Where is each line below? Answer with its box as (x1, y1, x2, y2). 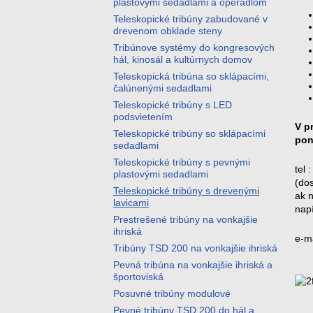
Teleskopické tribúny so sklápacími (113, 128, 265, 139)
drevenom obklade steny (113, 25, 222, 36)
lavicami (113, 197, 149, 208)
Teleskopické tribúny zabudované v (113, 13, 268, 24)
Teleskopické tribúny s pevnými (113, 156, 250, 168)
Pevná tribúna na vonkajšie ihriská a (113, 259, 272, 270)
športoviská (113, 271, 163, 282)
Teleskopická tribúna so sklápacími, (113, 71, 269, 82)
